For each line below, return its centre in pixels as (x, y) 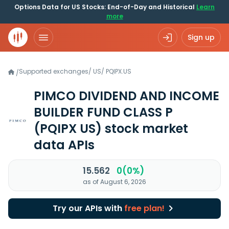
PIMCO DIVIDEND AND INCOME (127, 96)
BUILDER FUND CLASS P (103, 112)
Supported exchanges (54, 71)
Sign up (201, 37)
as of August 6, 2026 (114, 182)
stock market (145, 129)
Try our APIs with (88, 208)
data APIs (64, 145)
